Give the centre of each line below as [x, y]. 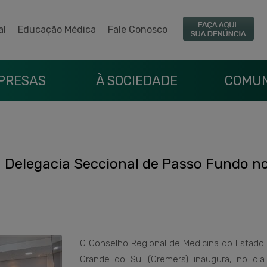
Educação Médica [57, 30]
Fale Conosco [138, 30]
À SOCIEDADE [136, 81]
